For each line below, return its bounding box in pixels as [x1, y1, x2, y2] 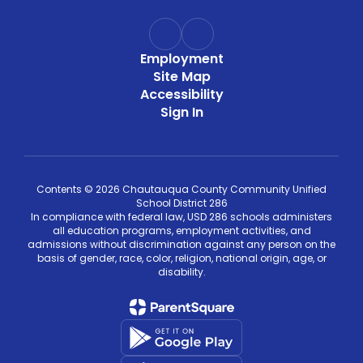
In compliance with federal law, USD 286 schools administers [31, 210, 332, 224]
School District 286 [135, 196, 228, 210]
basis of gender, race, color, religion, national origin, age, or [36, 251, 327, 265]
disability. [157, 265, 206, 279]
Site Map [152, 67, 211, 86]
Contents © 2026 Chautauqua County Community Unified [36, 182, 327, 196]
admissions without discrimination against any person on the [28, 237, 335, 251]
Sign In [160, 103, 203, 122]
